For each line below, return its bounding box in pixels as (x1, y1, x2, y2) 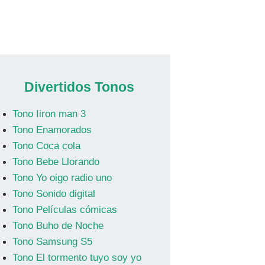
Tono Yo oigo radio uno (12, 172, 112, 183)
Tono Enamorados (12, 124, 92, 135)
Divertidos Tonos (24, 79, 135, 95)
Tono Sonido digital (12, 188, 95, 199)
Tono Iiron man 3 (12, 108, 86, 119)
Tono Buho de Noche (12, 220, 104, 231)
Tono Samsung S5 (12, 236, 92, 247)
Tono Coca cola (12, 140, 80, 151)
